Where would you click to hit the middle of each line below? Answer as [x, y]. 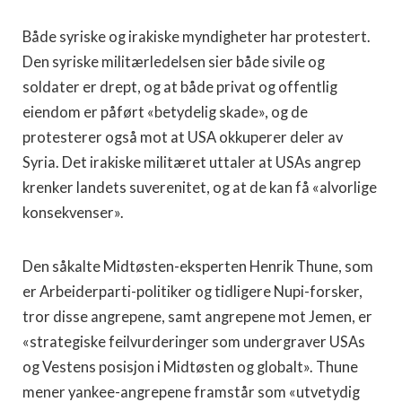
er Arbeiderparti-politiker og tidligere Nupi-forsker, [192, 292]
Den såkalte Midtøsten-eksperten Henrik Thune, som [198, 267]
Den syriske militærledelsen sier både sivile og [174, 62]
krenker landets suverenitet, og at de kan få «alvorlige [200, 188]
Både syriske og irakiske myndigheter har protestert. [197, 37]
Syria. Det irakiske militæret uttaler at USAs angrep [192, 162]
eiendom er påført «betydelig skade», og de [165, 112]
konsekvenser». [73, 213]
